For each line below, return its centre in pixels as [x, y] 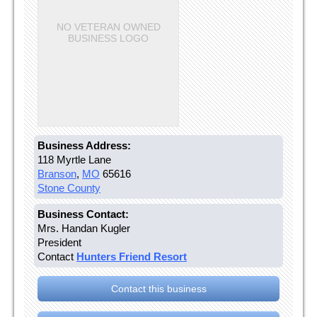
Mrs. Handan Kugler [84, 228]
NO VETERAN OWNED [108, 27]
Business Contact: [83, 214]
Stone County [69, 188]
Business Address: [84, 145]
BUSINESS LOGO [108, 38]
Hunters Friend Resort [132, 256]
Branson [57, 173]
